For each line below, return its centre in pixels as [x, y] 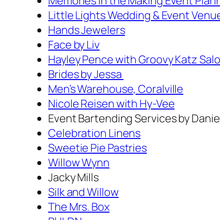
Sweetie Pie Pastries [97, 148]
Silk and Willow [83, 192]
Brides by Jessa [86, 74]
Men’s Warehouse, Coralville [116, 89]
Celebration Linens [95, 133]
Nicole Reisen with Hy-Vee [111, 103]
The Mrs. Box [79, 206]
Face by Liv [74, 44]
